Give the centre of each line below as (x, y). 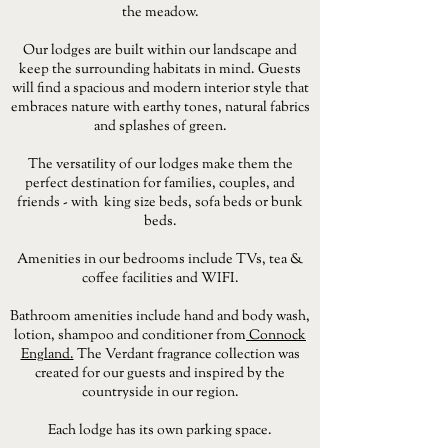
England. (47, 355)
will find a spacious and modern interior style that (160, 89)
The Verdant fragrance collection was (186, 355)
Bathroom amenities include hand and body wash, (160, 317)
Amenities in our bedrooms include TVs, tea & (160, 260)
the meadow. (160, 13)
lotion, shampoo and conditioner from (130, 336)
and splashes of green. (160, 127)
